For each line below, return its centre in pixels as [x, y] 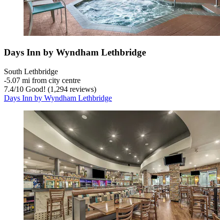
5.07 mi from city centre [43, 80]
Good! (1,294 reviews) [60, 89]
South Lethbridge [31, 71]
